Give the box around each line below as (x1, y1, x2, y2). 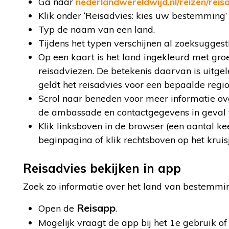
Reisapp (77, 201, 116, 214)
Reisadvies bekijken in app (23, 161, 181, 176)
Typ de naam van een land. (38, 24, 155, 35)
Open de (38, 202, 77, 214)
